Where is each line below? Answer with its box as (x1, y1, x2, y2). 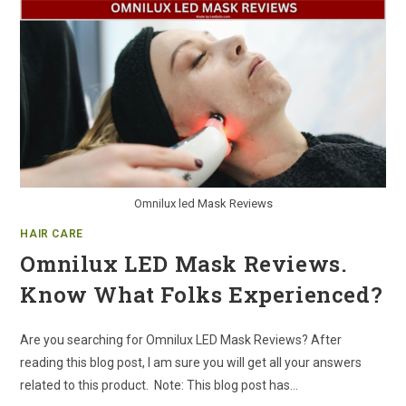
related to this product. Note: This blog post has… (20, 378, 299, 393)
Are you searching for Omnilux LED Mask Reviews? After (20, 333, 343, 348)
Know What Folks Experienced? (20, 280, 383, 310)
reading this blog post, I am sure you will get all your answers (20, 355, 362, 371)
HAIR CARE (20, 227, 83, 241)
